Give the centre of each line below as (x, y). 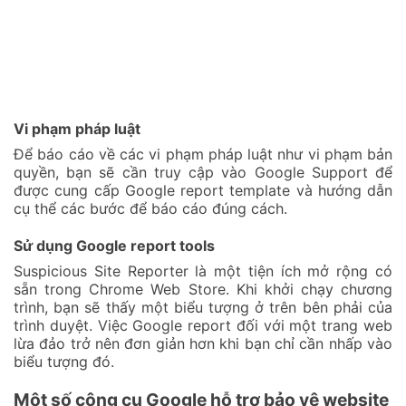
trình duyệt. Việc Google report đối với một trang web (203, 325)
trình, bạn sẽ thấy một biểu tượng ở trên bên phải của (203, 307)
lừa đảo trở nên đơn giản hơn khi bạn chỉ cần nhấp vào (203, 343)
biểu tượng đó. (64, 361)
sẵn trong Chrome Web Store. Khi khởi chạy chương (203, 289)
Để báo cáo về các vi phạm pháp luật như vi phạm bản (203, 154)
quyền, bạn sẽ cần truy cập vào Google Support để (203, 172)
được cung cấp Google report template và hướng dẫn (203, 190)
